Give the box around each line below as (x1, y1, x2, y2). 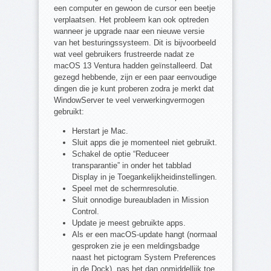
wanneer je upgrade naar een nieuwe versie (54, 27, 204, 36)
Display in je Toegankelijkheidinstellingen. (72, 172, 217, 182)
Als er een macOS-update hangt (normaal (72, 230, 217, 240)
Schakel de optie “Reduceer (72, 149, 169, 159)
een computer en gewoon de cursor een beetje (54, 4, 215, 13)
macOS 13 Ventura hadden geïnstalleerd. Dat (54, 61, 212, 71)
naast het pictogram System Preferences (72, 253, 216, 263)
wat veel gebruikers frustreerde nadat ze (54, 50, 194, 59)
